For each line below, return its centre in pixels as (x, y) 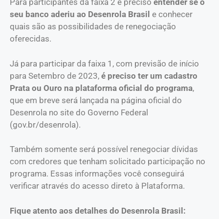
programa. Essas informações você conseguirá (97, 174)
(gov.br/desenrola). (45, 124)
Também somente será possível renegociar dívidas (104, 149)
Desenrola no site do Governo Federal (79, 112)
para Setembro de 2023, (55, 76)
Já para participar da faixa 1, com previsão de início (104, 63)
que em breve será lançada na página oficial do (96, 100)
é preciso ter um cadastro (149, 76)
